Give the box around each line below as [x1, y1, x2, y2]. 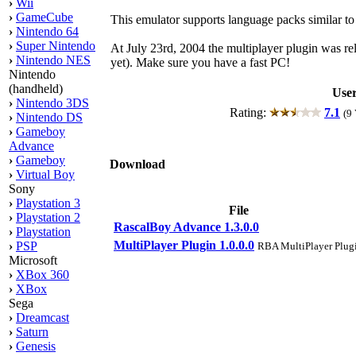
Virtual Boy [16, 168, 75, 181]
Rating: [230, 106, 269, 120]
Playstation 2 [16, 211, 80, 224]
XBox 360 [16, 268, 69, 281]
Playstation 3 [16, 196, 80, 210]
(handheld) [9, 82, 63, 95]
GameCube [16, 10, 73, 24]
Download [110, 157, 165, 171]
